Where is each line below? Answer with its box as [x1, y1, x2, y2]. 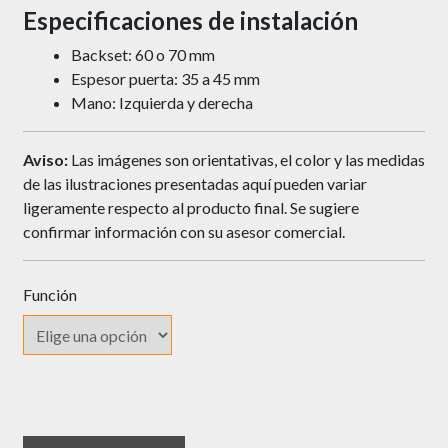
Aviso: [22, 150, 68, 170]
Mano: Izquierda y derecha [70, 93, 253, 113]
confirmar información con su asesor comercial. [22, 222, 345, 242]
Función [22, 285, 77, 305]
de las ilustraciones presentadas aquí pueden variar [22, 174, 367, 194]
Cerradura [21, 413, 92, 433]
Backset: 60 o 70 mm [70, 45, 215, 65]
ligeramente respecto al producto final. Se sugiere [22, 198, 359, 218]
